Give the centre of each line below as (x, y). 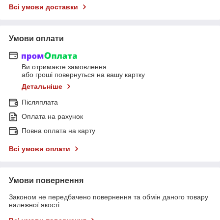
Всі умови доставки (43, 7)
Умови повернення (46, 181)
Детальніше (42, 87)
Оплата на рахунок (52, 117)
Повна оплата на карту (58, 131)
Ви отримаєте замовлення (64, 67)
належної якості (34, 205)
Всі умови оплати (40, 149)
